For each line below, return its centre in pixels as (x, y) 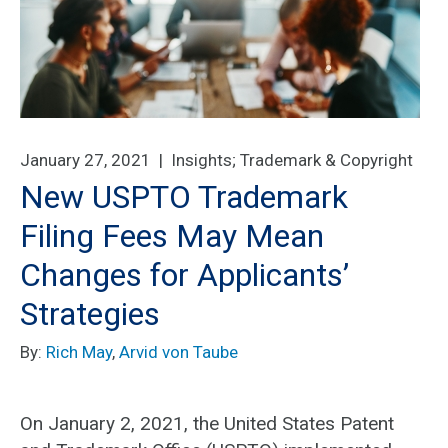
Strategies (90, 314)
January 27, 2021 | (95, 160)
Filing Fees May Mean (172, 236)
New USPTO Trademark (184, 197)
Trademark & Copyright (326, 160)
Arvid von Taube (178, 352)
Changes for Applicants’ (184, 275)
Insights (201, 160)
